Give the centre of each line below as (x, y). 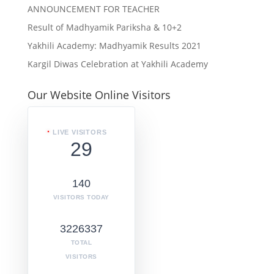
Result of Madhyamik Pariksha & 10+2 (104, 27)
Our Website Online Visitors (99, 95)
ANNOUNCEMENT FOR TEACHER (93, 9)
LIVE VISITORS (80, 132)
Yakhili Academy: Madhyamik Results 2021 (114, 46)
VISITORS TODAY (81, 197)
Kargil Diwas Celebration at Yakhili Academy (117, 64)
